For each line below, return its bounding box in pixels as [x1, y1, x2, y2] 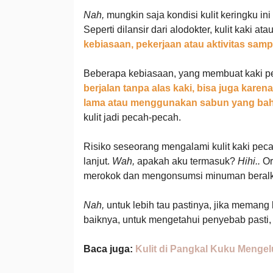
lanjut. [83, 156, 112, 166]
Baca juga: [83, 244, 135, 254]
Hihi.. [237, 156, 263, 166]
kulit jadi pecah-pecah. [83, 112, 181, 122]
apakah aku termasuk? [134, 156, 238, 166]
